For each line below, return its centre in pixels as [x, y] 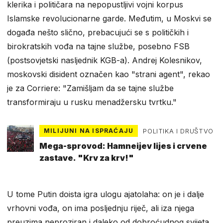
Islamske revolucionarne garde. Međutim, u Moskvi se [109, 18]
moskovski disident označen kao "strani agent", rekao [109, 74]
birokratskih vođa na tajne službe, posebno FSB [98, 46]
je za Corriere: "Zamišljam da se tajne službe [90, 88]
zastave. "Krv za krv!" [87, 158]
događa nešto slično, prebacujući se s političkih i [98, 32]
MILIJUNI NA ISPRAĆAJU [89, 130]
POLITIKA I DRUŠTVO [178, 131]
